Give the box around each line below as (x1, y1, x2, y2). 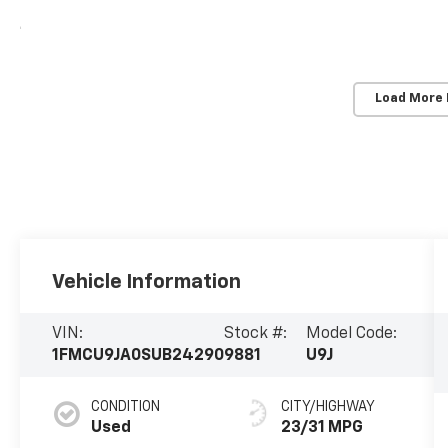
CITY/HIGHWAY (280, 400, 375, 415)
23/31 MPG (280, 420, 363, 437)
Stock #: (224, 326, 288, 343)
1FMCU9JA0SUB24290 (52, 348, 225, 365)
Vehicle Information (52, 272, 242, 293)
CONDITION (91, 400, 161, 415)
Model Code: (305, 326, 397, 343)
